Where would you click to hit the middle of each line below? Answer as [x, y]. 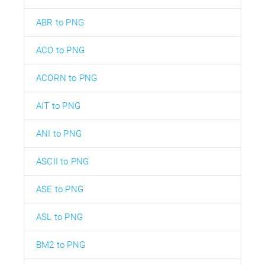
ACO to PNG [60, 50]
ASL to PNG [59, 217]
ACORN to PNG [67, 78]
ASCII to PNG [63, 161]
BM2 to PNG [61, 245]
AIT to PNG [58, 106]
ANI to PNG [59, 133]
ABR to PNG [60, 22]
